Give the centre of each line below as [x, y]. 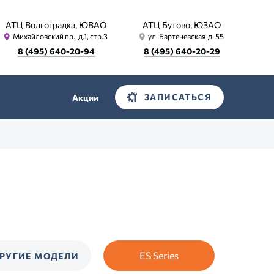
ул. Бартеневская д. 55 [186, 36]
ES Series [159, 255]
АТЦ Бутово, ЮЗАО [182, 25]
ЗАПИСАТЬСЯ [178, 97]
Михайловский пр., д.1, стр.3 [60, 36]
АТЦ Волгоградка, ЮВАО [56, 25]
